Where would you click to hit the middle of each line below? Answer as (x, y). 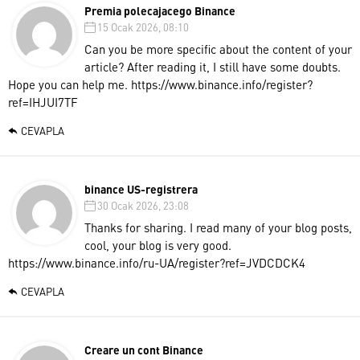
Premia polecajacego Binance (160, 10)
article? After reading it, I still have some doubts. (213, 66)
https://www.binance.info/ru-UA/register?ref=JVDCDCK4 (157, 262)
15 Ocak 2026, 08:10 (143, 27)
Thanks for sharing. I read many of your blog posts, (218, 227)
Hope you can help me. (70, 84)
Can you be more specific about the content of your (218, 49)
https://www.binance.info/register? (222, 84)
